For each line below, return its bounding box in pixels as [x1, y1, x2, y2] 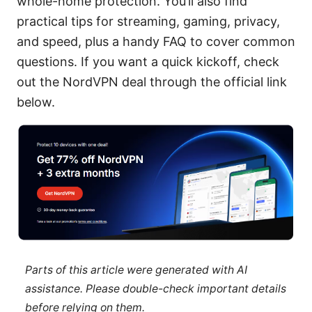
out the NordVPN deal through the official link [17, 75, 287, 90]
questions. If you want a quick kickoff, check [17, 54, 279, 70]
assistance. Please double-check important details [24, 282, 286, 296]
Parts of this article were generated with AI [24, 263, 247, 277]
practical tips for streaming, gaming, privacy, [17, 14, 280, 29]
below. [17, 95, 55, 110]
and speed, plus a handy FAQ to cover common [17, 34, 295, 49]
